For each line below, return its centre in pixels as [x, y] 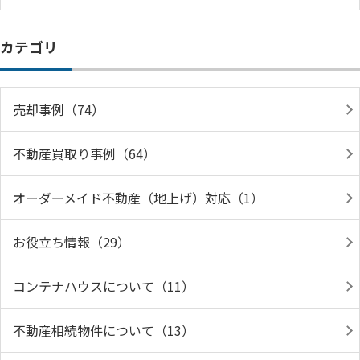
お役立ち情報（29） [72, 242]
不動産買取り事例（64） [84, 153]
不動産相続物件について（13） [104, 330]
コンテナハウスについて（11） [104, 286]
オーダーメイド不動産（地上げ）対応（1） [138, 198]
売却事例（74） [59, 109]
